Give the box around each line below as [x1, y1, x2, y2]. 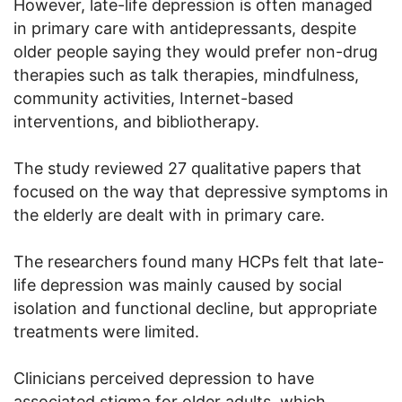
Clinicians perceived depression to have [13, 368, 314, 388]
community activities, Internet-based [13, 88, 293, 108]
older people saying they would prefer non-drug [13, 41, 378, 61]
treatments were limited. [13, 321, 199, 341]
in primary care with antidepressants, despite [13, 18, 356, 38]
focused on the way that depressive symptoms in [13, 181, 389, 201]
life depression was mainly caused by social [13, 275, 342, 294]
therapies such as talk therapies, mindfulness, [13, 65, 359, 84]
